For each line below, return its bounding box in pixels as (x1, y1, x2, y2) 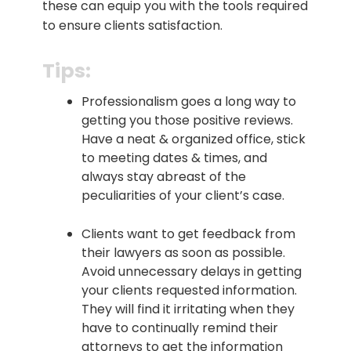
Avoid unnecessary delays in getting (81, 262, 302, 280)
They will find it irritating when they (81, 299, 295, 318)
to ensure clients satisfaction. (42, 16, 223, 34)
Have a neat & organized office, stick (81, 129, 306, 148)
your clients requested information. (81, 280, 297, 299)
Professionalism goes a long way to (81, 92, 296, 110)
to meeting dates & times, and (81, 148, 267, 167)
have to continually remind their (81, 318, 278, 337)
